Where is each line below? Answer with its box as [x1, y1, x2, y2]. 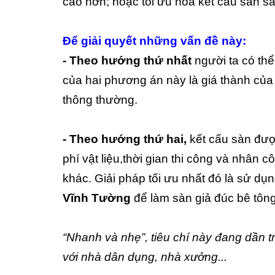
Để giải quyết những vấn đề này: [63, 34, 246, 47]
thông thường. [63, 93, 137, 106]
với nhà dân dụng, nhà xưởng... [63, 250, 227, 263]
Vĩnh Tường [63, 192, 131, 204]
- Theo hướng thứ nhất [63, 54, 195, 67]
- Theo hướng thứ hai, [63, 133, 187, 145]
